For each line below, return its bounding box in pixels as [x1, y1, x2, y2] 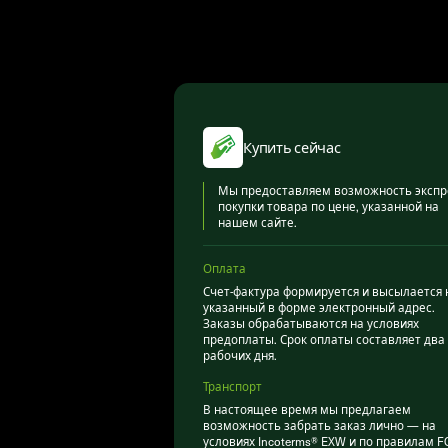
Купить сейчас [243, 136, 341, 157]
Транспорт [202, 377, 262, 394]
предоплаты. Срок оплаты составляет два [202, 331, 445, 348]
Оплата [202, 260, 246, 277]
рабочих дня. [202, 347, 277, 364]
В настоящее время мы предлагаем [202, 401, 411, 418]
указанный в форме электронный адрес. [202, 299, 435, 316]
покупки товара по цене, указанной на [218, 198, 440, 215]
